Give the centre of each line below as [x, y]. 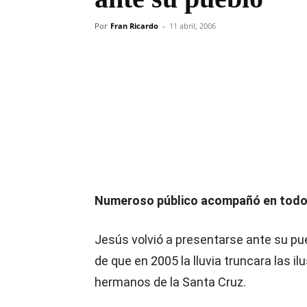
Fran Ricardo [134, 26]
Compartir [146, 81]
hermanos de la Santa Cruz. [172, 282]
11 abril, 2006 [193, 26]
